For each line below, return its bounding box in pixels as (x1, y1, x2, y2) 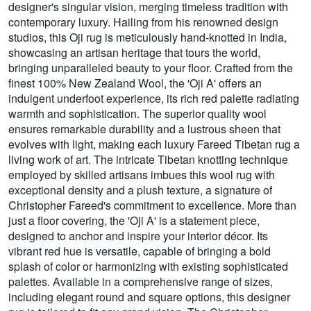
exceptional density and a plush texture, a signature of (8, 182, 272, 199)
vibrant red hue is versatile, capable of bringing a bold (8, 243, 271, 260)
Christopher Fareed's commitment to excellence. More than (8, 197, 296, 214)
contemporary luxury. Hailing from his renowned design (8, 14, 278, 31)
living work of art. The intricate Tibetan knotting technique (8, 151, 288, 168)
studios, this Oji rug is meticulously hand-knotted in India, (8, 29, 287, 46)
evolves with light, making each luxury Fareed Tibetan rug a (8, 136, 300, 153)
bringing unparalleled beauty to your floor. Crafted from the (8, 60, 293, 76)
